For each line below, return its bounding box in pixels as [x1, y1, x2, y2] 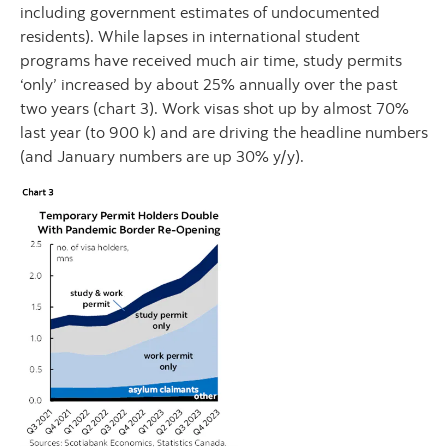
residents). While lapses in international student [20, 26, 360, 46]
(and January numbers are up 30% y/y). [20, 146, 308, 166]
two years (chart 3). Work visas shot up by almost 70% [20, 98, 409, 118]
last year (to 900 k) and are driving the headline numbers [20, 122, 428, 142]
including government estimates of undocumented [20, 2, 380, 22]
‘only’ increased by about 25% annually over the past [20, 74, 398, 94]
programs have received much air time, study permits [20, 50, 402, 70]
